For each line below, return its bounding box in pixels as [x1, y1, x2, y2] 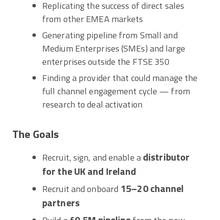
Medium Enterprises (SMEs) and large [42, 42, 185, 55]
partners [42, 195, 80, 210]
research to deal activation [42, 98, 142, 111]
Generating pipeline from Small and [42, 28, 178, 42]
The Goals [12, 126, 59, 143]
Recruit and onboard [42, 182, 121, 195]
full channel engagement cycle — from [42, 84, 190, 98]
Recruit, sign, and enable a [42, 150, 143, 164]
